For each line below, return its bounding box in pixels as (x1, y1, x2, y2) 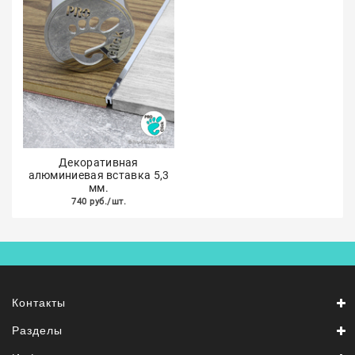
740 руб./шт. (71, 197, 126, 207)
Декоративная (59, 156, 139, 169)
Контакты (12, 296, 66, 309)
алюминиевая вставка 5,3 (28, 169, 170, 181)
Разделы (12, 324, 63, 337)
